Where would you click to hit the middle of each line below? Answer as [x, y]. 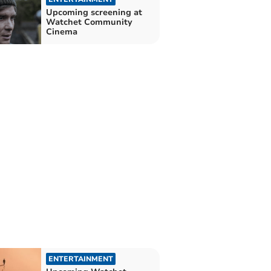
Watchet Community [89, 22]
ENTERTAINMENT [80, 259]
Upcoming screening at [94, 12]
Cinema [61, 31]
